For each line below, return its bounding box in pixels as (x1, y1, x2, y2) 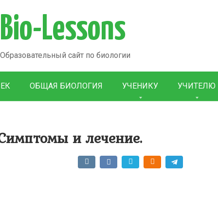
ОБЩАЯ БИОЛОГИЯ (30, 81, 103, 91)
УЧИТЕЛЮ (178, 81, 216, 91)
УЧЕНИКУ (122, 81, 158, 91)
